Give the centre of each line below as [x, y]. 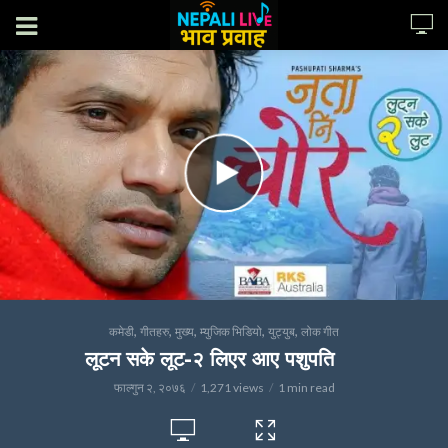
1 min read [306, 387]
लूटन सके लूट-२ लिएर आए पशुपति [209, 359]
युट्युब [281, 331]
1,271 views [231, 387]
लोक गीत [320, 331]
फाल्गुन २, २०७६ [149, 387]
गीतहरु [154, 331]
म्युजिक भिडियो [231, 331]
